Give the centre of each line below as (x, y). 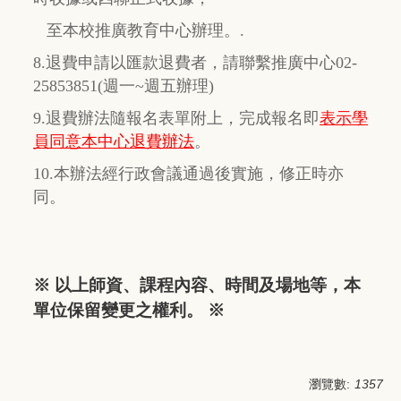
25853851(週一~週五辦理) (124, 86)
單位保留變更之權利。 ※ (129, 311)
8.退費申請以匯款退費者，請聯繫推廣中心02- (195, 63)
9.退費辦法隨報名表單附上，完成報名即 (176, 119)
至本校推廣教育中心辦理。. (139, 31)
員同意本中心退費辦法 (114, 142)
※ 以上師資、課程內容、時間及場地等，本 (197, 286)
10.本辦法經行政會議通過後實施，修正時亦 (188, 174)
